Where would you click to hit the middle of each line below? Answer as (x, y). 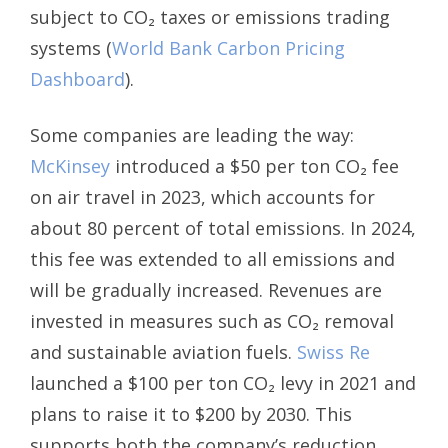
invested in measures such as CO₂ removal (212, 320)
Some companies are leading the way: (192, 134)
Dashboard (77, 78)
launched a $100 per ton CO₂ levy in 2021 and (223, 382)
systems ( (71, 47)
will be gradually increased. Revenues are (206, 289)
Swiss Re (333, 351)
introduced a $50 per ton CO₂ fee (254, 165)
